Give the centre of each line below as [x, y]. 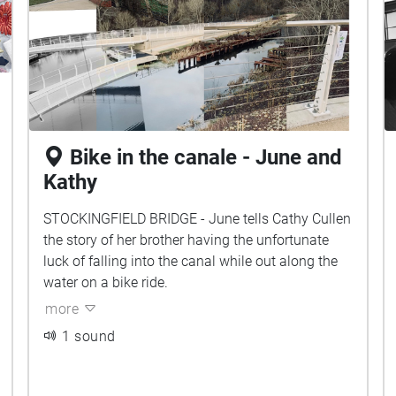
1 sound [89, 336]
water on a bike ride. [106, 282]
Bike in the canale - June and [206, 157]
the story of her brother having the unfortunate [187, 240]
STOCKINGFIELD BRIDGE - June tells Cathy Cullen [198, 219]
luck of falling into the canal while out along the [191, 261]
